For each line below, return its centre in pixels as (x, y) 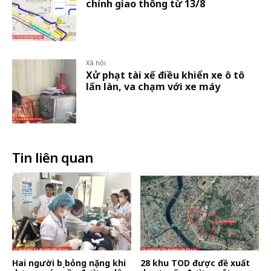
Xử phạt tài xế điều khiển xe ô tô (165, 75)
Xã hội (96, 62)
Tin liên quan (53, 157)
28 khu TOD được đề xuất (195, 263)
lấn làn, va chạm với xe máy (153, 86)
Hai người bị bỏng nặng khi (69, 263)
